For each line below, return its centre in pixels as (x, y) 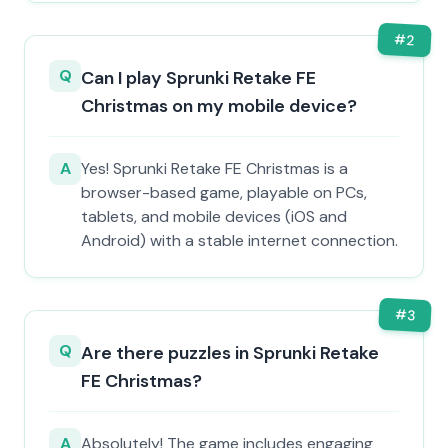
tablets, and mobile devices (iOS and (214, 216)
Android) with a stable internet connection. (239, 240)
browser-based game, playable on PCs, (224, 192)
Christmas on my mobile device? (219, 106)
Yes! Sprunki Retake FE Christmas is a (214, 168)
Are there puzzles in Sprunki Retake (230, 353)
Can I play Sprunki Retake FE (198, 78)
